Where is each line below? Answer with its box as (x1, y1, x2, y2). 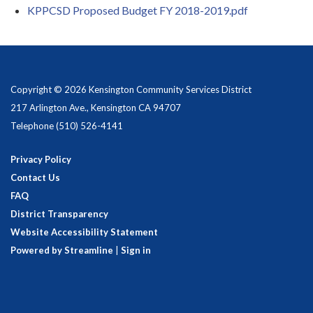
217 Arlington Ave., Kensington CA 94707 (10, 102, 181, 113)
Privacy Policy (10, 154, 71, 165)
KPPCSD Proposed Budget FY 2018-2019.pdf (27, 3, 248, 17)
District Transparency (10, 208, 108, 219)
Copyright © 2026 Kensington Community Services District (10, 84, 252, 95)
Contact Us (10, 172, 60, 183)
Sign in (121, 245, 151, 256)
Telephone (10, 120, 54, 131)
